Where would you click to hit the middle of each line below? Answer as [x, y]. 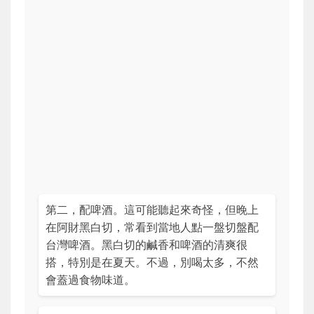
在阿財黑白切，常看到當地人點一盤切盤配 [152, 227]
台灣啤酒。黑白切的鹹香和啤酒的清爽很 [146, 244]
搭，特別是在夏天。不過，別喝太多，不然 [152, 262]
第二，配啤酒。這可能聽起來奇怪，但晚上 [152, 209]
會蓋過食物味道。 [90, 279]
